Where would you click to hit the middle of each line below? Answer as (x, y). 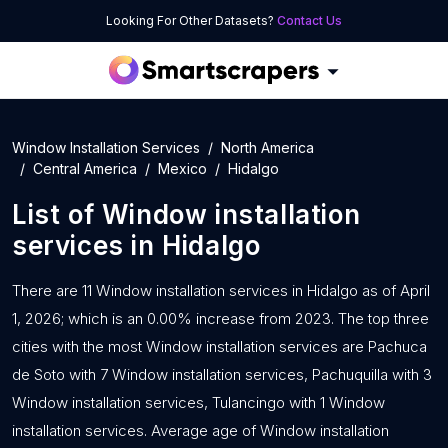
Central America (85, 168)
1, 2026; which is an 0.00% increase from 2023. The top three (220, 318)
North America (267, 147)
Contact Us (309, 20)
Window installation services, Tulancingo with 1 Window (198, 402)
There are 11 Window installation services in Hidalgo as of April (221, 290)
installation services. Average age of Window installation (200, 430)
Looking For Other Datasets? (191, 20)
